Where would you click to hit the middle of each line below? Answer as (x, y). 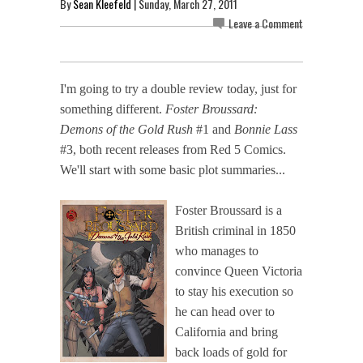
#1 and (214, 129)
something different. (113, 109)
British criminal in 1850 (235, 230)
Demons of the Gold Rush (126, 129)
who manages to (217, 250)
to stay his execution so (234, 291)
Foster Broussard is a (228, 210)
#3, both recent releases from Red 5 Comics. (173, 149)
